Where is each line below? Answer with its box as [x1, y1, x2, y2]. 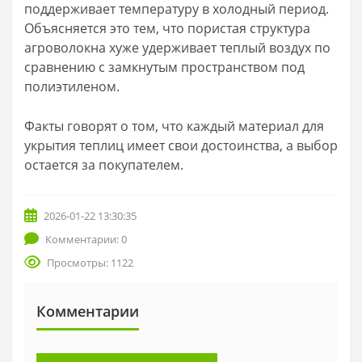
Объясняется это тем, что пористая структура [24, 19, 310, 37]
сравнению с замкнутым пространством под [24, 57, 305, 76]
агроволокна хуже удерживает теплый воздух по [24, 38, 330, 57]
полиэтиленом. [24, 77, 120, 95]
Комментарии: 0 [45, 231, 127, 246]
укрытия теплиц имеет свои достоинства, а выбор [24, 136, 338, 154]
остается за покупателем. [24, 155, 183, 174]
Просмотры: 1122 [47, 255, 133, 270]
